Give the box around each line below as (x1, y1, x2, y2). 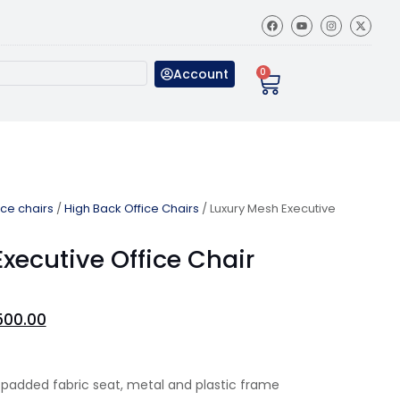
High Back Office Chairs (64, 200, 199, 217)
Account (172, 65, 229, 83)
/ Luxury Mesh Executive (199, 200, 336, 217)
